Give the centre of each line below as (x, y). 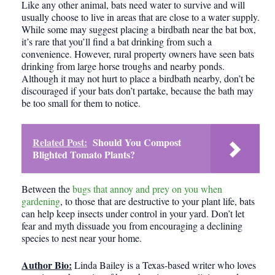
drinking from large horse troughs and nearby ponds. (123, 66)
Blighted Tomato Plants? (84, 155)
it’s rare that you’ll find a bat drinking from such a (117, 42)
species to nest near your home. (82, 238)
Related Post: (60, 142)
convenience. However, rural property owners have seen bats (138, 54)
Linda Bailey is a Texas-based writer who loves (164, 265)
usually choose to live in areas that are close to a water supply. (141, 17)
